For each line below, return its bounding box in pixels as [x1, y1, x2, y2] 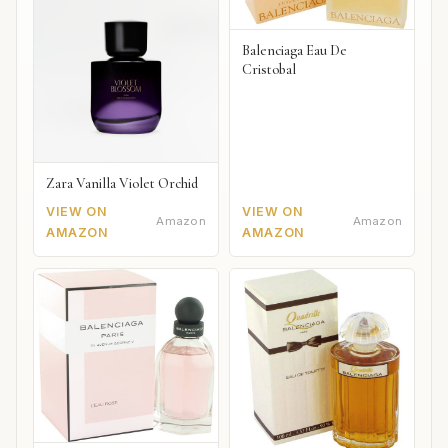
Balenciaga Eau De [242, 41, 348, 59]
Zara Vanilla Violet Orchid [46, 174, 198, 192]
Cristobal [242, 60, 297, 78]
